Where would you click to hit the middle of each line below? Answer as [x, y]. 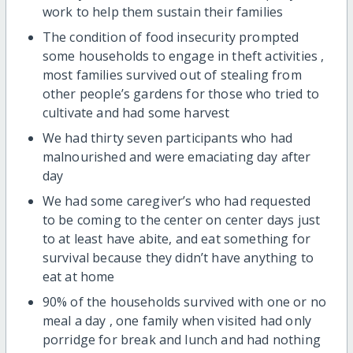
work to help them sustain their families [166, 11]
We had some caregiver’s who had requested [176, 201]
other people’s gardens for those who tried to [180, 93]
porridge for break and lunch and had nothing [181, 339]
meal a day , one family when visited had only [176, 320]
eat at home [80, 276]
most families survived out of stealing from [172, 74]
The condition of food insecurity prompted [171, 37]
